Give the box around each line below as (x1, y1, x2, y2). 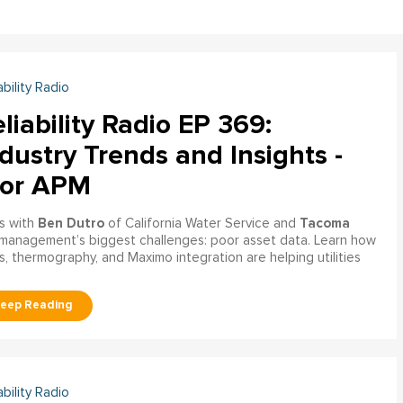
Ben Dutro (37, 214, 104, 231)
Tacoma (299, 214, 350, 231)
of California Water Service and (103, 216, 300, 230)
